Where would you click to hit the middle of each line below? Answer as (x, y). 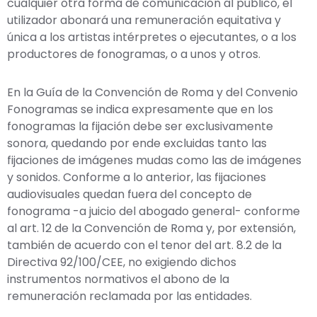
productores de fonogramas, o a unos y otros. (134, 54)
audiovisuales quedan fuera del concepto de (129, 194)
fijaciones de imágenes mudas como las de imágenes (154, 160)
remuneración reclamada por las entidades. (129, 296)
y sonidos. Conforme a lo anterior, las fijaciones (137, 177)
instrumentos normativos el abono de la (118, 279)
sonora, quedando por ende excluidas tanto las (137, 143)
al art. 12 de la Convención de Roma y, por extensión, (151, 228)
